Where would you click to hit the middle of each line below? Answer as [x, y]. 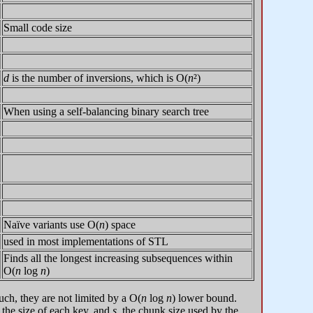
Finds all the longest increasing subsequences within [118, 259]
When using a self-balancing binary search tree [106, 112]
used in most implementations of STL [86, 242]
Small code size [38, 28]
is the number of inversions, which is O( [99, 78]
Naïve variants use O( [51, 225]
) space [120, 225]
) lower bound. [204, 298]
